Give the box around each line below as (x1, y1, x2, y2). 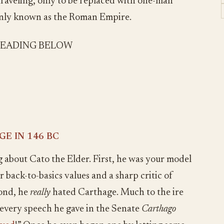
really (30, 187, 50, 197)
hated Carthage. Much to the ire (50, 187, 183, 197)
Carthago (141, 204, 176, 214)
